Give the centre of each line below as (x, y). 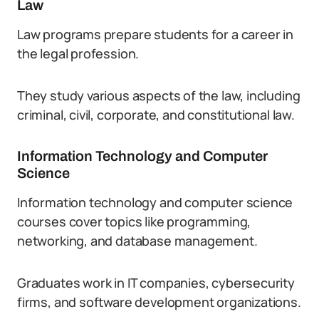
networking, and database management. (137, 241)
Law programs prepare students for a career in (155, 34)
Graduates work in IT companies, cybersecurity (156, 283)
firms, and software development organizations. (159, 302)
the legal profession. (78, 53)
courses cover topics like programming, (134, 221)
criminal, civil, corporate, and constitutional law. (156, 115)
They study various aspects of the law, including (159, 95)
